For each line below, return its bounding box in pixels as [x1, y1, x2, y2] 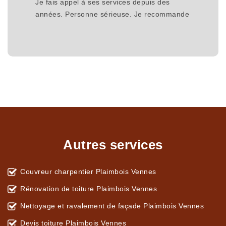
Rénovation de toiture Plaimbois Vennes [20, 185, 157, 193]
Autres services [63, 137, 163, 153]
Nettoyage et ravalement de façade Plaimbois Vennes [20, 202, 204, 210]
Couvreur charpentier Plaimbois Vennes [20, 167, 156, 176]
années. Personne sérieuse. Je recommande [35, 10, 189, 19]
